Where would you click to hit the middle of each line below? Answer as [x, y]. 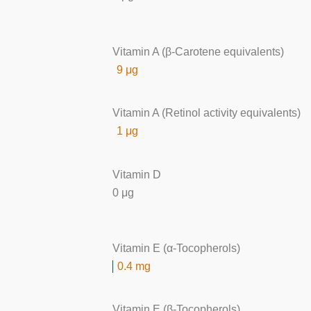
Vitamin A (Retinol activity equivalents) [207, 113]
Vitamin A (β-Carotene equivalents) [198, 51]
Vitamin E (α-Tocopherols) [176, 248]
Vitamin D [137, 174]
